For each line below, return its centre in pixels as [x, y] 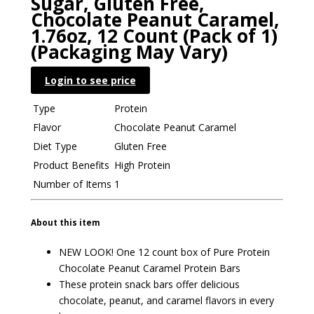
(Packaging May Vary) [129, 52]
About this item [65, 222]
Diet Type [55, 146]
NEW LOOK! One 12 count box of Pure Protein [164, 252]
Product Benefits [71, 165]
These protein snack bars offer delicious [149, 285]
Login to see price [90, 81]
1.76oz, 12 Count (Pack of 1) [154, 35]
